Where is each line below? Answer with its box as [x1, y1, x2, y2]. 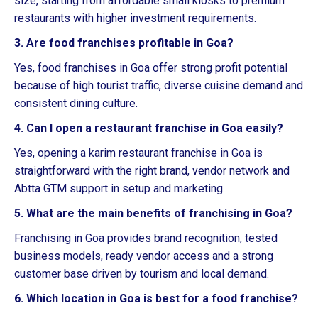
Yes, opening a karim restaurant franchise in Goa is [14, 146, 263, 160]
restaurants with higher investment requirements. [14, 11, 256, 25]
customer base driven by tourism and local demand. [14, 267, 269, 280]
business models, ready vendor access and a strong [14, 249, 273, 263]
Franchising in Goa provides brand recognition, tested [14, 231, 278, 245]
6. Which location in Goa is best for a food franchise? [14, 292, 298, 305]
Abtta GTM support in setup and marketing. [14, 182, 225, 195]
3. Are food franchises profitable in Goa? [14, 36, 234, 50]
